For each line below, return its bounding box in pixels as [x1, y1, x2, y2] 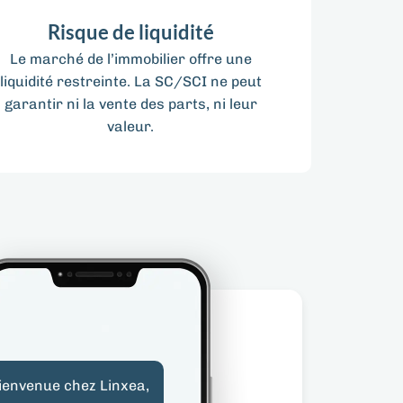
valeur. [107, 118, 155, 136]
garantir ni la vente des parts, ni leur [4, 95, 257, 113]
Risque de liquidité [47, 20, 214, 45]
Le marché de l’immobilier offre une [9, 50, 252, 68]
